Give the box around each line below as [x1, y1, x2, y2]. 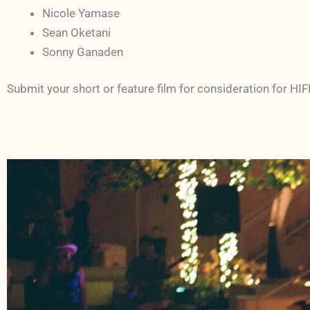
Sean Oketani [42, 25, 111, 39]
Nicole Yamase [42, 6, 120, 20]
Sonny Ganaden [42, 44, 123, 59]
